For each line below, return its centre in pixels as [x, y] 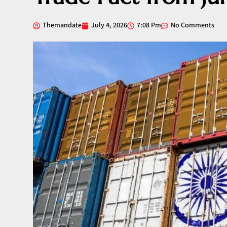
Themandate [62, 26]
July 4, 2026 [109, 26]
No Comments [193, 26]
